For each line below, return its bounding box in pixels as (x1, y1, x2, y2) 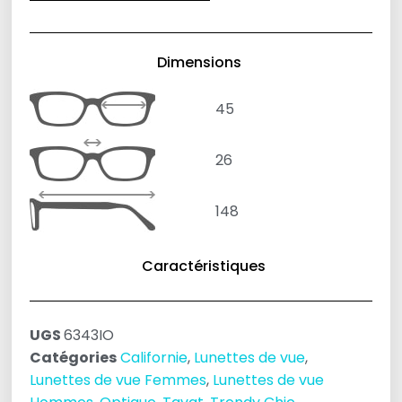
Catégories (30, 347, 118, 369)
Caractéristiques (141, 256, 266, 277)
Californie (120, 347, 188, 369)
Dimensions (156, 52, 241, 74)
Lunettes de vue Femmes (30, 370, 207, 391)
